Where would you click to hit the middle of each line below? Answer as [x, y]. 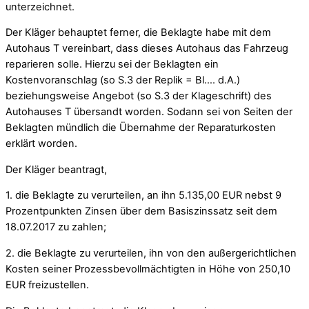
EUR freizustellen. [47, 285]
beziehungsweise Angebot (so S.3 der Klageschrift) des [139, 96]
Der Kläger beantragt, [56, 169]
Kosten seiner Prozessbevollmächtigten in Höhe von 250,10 [148, 269]
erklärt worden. [41, 144]
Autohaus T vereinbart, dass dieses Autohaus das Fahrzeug [147, 49]
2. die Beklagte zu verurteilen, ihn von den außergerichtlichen [151, 253]
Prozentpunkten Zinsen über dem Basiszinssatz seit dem [141, 211]
